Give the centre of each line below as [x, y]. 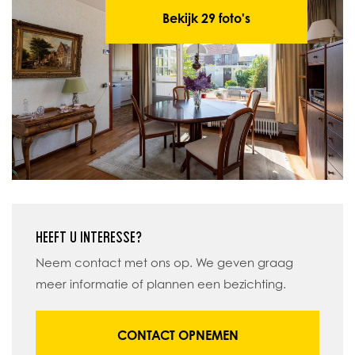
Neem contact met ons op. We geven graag [164, 263]
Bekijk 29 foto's [206, 18]
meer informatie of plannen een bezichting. [161, 284]
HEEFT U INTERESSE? [89, 237]
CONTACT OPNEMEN [177, 336]
